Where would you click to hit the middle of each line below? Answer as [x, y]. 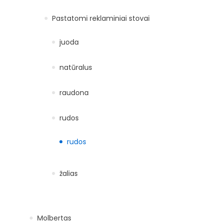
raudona [74, 92]
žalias [69, 173]
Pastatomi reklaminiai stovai [101, 18]
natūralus [76, 67]
